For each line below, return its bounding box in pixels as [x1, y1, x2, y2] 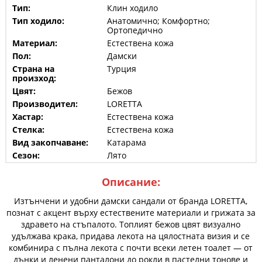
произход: [12, 72, 56, 84]
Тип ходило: [12, 15, 64, 26]
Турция [106, 63, 136, 74]
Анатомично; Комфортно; [106, 15, 210, 26]
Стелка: [12, 123, 44, 135]
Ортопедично [106, 24, 163, 36]
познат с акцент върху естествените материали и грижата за [6, 206, 256, 218]
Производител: [12, 98, 78, 109]
